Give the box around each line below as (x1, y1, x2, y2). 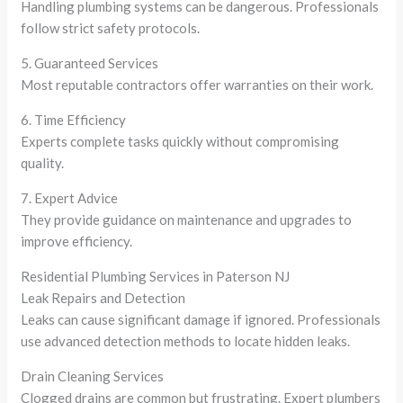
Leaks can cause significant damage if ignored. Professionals (21, 310, 381, 327)
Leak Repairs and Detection (21, 289, 186, 306)
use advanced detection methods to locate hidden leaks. (21, 332, 351, 349)
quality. (21, 154, 65, 171)
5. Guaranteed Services (21, 54, 159, 71)
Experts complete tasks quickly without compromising (21, 132, 340, 149)
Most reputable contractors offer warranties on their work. (21, 76, 374, 93)
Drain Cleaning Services (21, 367, 165, 384)
